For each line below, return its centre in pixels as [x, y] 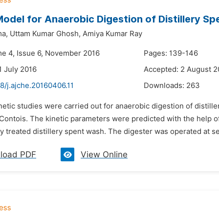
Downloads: [165, 86]
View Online [104, 154]
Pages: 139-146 [171, 53]
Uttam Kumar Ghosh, [45, 34]
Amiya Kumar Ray [112, 34]
